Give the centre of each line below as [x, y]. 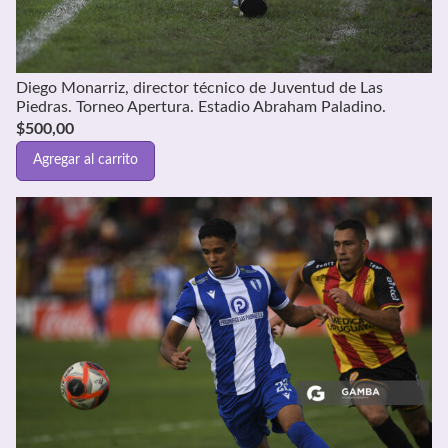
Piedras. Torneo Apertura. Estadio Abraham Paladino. [201, 106]
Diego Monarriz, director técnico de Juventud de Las [199, 87]
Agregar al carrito [85, 160]
